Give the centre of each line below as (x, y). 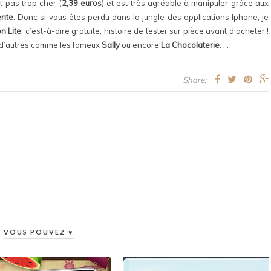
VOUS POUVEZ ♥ (39, 232)
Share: (194, 80)
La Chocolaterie (190, 45)
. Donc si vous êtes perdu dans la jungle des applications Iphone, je (141, 17)
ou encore (140, 45)
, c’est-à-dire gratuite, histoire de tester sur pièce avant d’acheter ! (145, 31)
